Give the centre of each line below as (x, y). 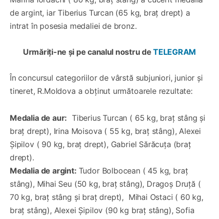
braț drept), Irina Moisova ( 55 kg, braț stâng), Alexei (106, 131)
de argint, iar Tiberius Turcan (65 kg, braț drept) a (100, 12)
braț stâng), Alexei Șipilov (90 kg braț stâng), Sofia (102, 210)
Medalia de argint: (44, 170)
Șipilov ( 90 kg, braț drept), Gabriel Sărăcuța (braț (100, 144)
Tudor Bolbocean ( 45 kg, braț (133, 170)
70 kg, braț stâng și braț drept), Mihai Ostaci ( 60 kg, (107, 197)
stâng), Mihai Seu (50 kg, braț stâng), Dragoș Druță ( (105, 184)
